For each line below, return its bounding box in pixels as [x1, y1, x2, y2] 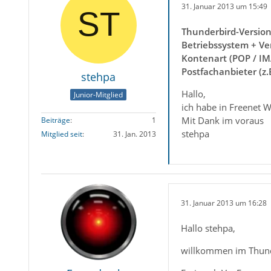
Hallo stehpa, [180, 222, 235, 234]
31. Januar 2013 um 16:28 [180, 197, 267, 208]
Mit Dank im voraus [181, 114, 264, 126]
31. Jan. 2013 [113, 129, 156, 140]
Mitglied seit [41, 129, 82, 140]
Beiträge [41, 115, 70, 126]
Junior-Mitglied [74, 90, 123, 100]
